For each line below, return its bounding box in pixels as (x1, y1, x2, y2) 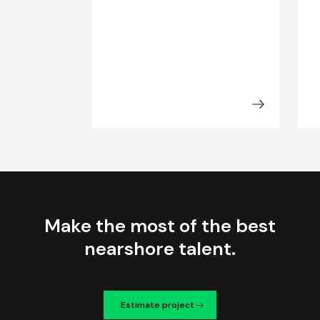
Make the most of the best (44, 214, 276, 239)
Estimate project (121, 299, 195, 311)
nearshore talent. (84, 236, 236, 261)
